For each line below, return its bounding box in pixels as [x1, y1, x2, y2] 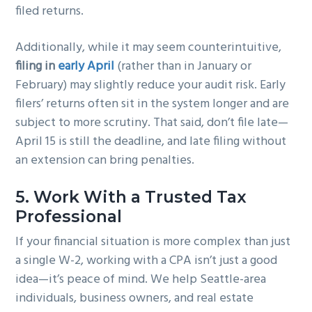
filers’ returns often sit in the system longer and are [15, 93, 290, 114]
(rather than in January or [114, 56, 252, 77]
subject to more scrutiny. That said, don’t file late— [15, 112, 289, 133]
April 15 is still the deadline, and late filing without [15, 131, 287, 152]
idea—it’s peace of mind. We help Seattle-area [15, 269, 267, 290]
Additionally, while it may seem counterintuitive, [15, 37, 282, 58]
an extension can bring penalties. [15, 150, 195, 171]
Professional [15, 205, 123, 226]
